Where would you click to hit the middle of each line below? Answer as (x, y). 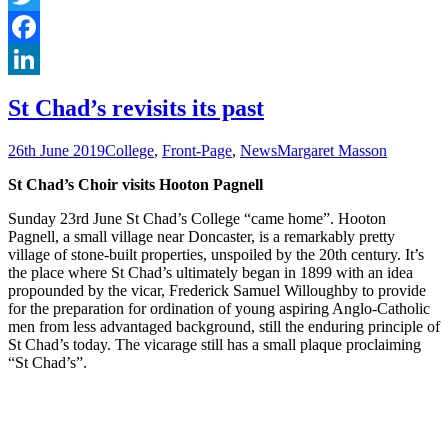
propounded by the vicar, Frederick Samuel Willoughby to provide (217, 290)
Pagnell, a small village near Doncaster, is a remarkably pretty (201, 236)
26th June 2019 (56, 150)
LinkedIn (37, 90)
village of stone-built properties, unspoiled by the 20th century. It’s (216, 254)
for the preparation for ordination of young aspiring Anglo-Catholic (219, 308)
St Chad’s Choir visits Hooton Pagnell (135, 184)
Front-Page (197, 150)
